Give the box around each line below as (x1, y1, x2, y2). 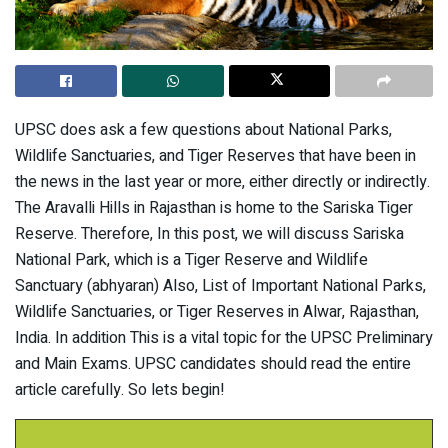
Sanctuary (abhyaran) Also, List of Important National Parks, (15, 273, 426, 298)
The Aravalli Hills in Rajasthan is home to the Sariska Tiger (15, 195, 413, 220)
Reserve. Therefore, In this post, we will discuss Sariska (15, 221, 404, 246)
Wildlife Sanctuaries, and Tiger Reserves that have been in (15, 143, 416, 168)
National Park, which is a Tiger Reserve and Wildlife (15, 247, 368, 272)
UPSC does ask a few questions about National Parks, (15, 117, 392, 142)
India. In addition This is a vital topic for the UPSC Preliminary (15, 325, 433, 350)
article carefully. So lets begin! (15, 377, 225, 402)
